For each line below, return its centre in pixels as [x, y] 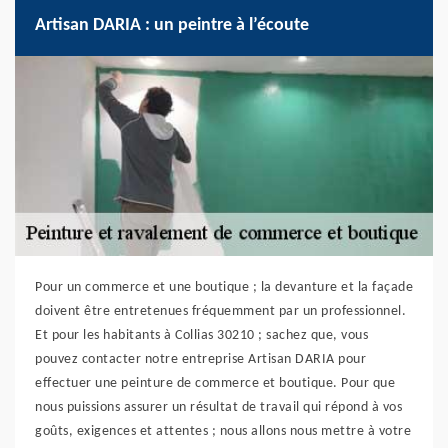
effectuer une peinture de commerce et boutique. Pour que [215, 384]
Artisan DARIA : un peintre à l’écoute [172, 26]
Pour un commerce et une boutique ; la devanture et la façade [224, 288]
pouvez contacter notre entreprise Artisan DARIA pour [200, 360]
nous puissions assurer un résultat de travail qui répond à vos [218, 408]
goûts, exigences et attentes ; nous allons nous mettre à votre [223, 432]
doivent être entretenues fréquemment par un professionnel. [220, 312]
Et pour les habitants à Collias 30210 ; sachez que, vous [201, 336]
